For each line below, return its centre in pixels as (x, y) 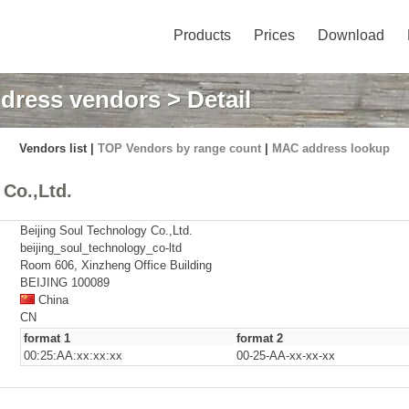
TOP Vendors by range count (179, 148)
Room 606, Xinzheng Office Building (116, 265)
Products (202, 35)
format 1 (47, 338)
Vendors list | (58, 148)
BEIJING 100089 (65, 283)
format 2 (260, 338)
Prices (274, 35)
